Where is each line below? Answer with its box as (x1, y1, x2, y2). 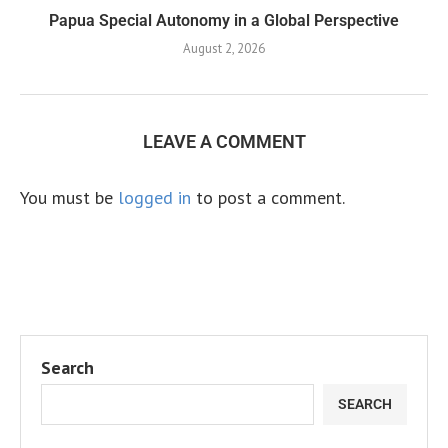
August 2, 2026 (183, 39, 265, 57)
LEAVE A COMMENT (142, 130, 306, 152)
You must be (20, 185, 118, 209)
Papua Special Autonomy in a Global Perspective (49, 10, 399, 30)
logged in (118, 185, 191, 209)
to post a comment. (191, 185, 345, 209)
